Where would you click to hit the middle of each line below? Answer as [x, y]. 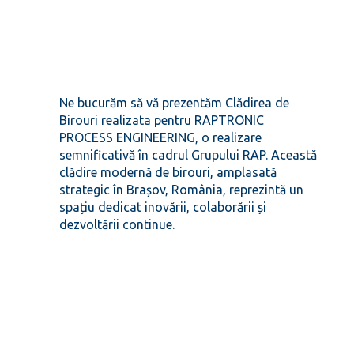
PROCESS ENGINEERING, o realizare [160, 138]
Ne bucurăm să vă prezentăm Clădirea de [174, 103]
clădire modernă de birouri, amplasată [168, 173]
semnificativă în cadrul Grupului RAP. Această [188, 155]
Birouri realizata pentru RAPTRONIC [161, 121]
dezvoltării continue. [117, 225]
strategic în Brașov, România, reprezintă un [181, 190]
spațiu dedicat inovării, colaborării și [162, 207]
